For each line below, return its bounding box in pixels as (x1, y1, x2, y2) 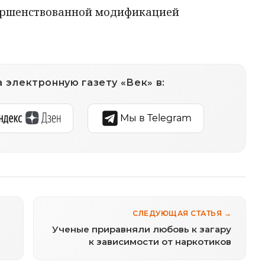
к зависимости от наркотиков (89, 235, 231, 247)
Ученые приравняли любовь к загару (52, 223, 231, 235)
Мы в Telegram (119, 112, 192, 124)
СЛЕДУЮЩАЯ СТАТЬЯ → (132, 208, 231, 218)
